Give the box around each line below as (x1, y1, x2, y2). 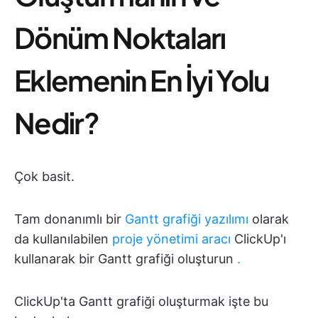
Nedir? (14, 104, 99, 141)
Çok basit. (14, 169, 75, 185)
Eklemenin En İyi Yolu (14, 62, 270, 99)
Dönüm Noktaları (14, 19, 226, 56)
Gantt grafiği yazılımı (125, 212, 248, 227)
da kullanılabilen (14, 231, 112, 247)
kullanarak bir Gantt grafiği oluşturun (14, 251, 237, 267)
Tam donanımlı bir (14, 212, 125, 227)
